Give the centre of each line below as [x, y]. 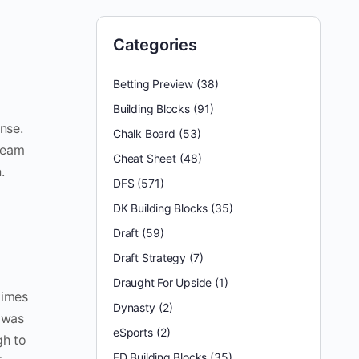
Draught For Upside [163, 282]
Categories [155, 45]
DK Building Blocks [161, 208]
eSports [133, 332]
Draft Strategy [150, 258]
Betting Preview [153, 84]
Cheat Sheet [145, 158]
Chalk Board [144, 133]
